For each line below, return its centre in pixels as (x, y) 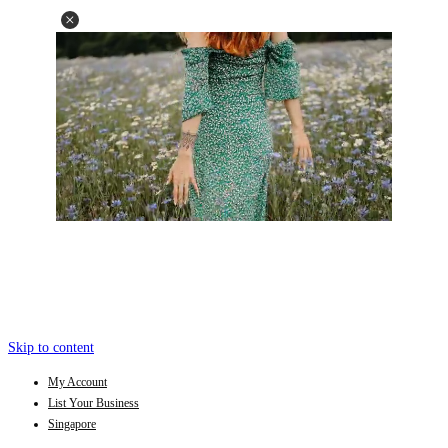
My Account (77, 382)
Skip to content (51, 347)
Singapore (72, 424)
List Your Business (93, 403)
